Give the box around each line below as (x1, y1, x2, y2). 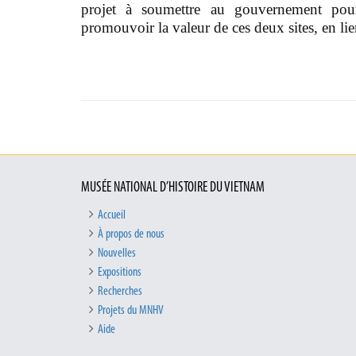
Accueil (98, 209, 126, 222)
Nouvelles (98, 247, 136, 261)
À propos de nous (98, 228, 164, 242)
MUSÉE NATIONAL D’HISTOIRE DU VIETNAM (81, 180, 265, 196)
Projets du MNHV (98, 304, 164, 318)
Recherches (98, 285, 142, 299)
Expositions (98, 266, 141, 280)
